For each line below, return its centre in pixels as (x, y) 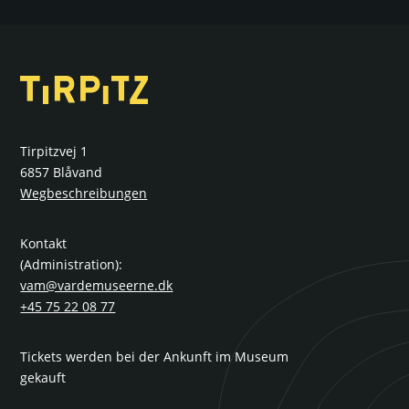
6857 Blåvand (62, 172)
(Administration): (72, 264)
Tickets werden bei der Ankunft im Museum (155, 356)
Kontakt (44, 243)
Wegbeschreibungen (84, 193)
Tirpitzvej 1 (54, 151)
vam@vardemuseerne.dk (97, 285)
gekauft (43, 377)
